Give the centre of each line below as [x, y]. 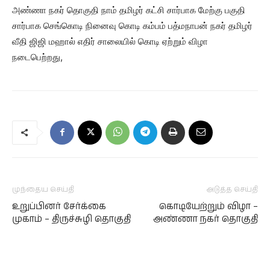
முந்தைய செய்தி [43, 190]
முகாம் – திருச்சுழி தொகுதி [71, 219]
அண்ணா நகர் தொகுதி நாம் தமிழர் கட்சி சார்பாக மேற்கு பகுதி [129, 10]
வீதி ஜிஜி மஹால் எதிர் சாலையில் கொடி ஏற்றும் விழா [110, 42]
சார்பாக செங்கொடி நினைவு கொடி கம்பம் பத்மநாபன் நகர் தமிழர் [132, 26]
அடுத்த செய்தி [232, 190]
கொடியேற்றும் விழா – [209, 207]
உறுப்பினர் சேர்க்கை [59, 207]
